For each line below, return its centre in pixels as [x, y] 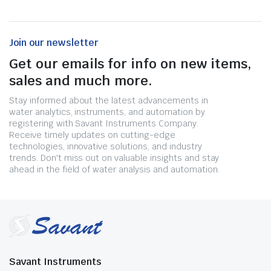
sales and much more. [80, 80]
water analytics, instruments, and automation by [107, 112]
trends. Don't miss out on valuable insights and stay [114, 158]
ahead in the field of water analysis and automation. [114, 169]
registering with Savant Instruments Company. [104, 123]
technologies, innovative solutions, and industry [106, 146]
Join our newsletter [54, 43]
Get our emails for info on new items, [130, 64]
